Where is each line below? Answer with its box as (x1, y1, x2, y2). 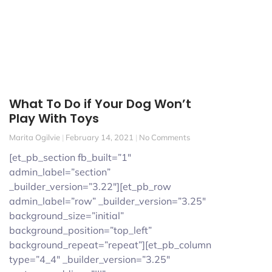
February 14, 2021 (64, 132, 135, 142)
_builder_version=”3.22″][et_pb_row (9, 180, 171, 192)
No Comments (137, 132, 190, 142)
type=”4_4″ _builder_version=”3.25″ (9, 253, 170, 265)
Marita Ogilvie (9, 132, 62, 142)
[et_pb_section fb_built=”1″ (9, 151, 131, 163)
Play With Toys (9, 109, 99, 127)
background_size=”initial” (9, 209, 124, 222)
